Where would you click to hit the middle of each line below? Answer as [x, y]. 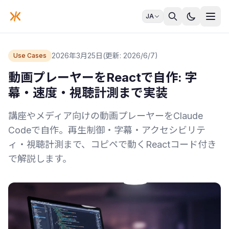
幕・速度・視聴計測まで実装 [88, 93]
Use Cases [30, 55]
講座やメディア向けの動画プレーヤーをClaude [106, 116]
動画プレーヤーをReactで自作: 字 [103, 77]
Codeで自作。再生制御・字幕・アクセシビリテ [107, 130]
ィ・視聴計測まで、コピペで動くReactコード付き [112, 144]
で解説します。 [40, 159]
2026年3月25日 [77, 55]
